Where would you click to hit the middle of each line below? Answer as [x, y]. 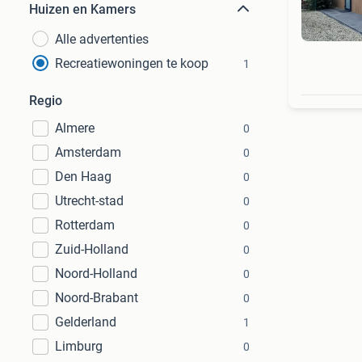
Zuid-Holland [92, 249]
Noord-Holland [96, 274]
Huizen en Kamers [82, 9]
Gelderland [86, 322]
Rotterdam [85, 225]
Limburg [79, 346]
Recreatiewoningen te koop [132, 63]
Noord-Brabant [97, 298]
